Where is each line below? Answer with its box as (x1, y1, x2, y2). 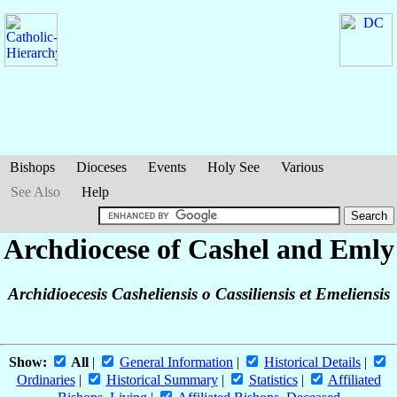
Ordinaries (16, 372, 75, 388)
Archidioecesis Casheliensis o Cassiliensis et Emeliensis (7, 284, 390, 304)
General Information (120, 354, 233, 370)
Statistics (248, 372, 298, 388)
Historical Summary (105, 372, 218, 388)
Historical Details (264, 354, 361, 370)
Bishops (10, 160, 55, 175)
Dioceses (76, 160, 127, 175)
